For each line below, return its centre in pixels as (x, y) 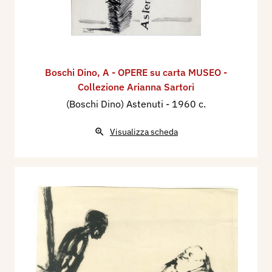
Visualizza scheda (144, 132)
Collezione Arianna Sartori (136, 87)
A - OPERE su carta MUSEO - (165, 73)
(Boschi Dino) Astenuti (116, 104)
